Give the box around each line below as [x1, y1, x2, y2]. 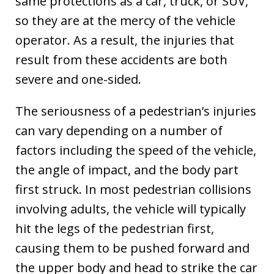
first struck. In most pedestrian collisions [15, 181, 251, 198]
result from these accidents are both [15, 51, 228, 68]
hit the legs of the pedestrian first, [15, 220, 214, 237]
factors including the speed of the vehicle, [15, 142, 256, 158]
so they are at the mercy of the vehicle [15, 12, 235, 29]
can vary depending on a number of [15, 122, 223, 139]
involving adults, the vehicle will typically [15, 201, 246, 217]
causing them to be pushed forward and [15, 240, 250, 256]
